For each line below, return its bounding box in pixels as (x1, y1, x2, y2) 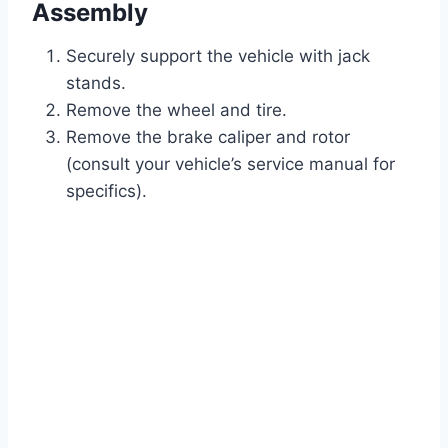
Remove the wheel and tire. (66, 100, 287, 121)
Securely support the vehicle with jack (66, 46, 370, 67)
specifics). (66, 181, 147, 202)
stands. (66, 73, 126, 94)
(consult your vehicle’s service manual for (66, 154, 395, 175)
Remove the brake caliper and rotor (66, 127, 350, 148)
